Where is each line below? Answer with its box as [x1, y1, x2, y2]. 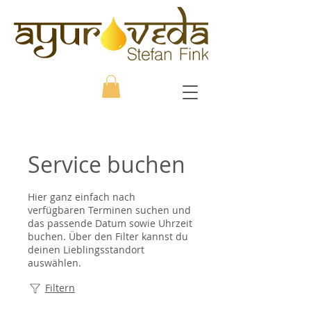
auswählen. [28, 256, 81, 270]
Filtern [45, 281, 75, 295]
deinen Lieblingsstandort [28, 243, 144, 257]
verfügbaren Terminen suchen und [28, 203, 191, 217]
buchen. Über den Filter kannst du [28, 230, 188, 244]
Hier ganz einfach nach [28, 190, 135, 204]
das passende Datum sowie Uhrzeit [28, 217, 192, 230]
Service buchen [28, 149, 185, 180]
